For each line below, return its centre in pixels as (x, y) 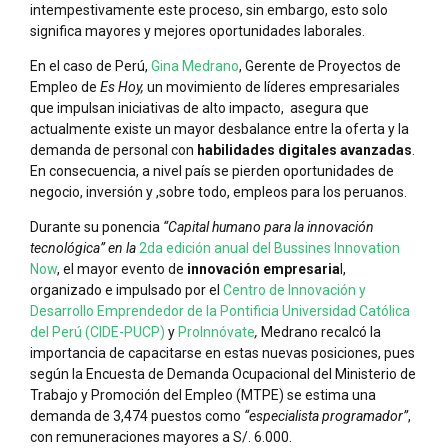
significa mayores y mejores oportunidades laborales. (197, 30)
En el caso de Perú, (90, 65)
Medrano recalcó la (321, 331)
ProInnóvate (216, 331)
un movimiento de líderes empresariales (273, 86)
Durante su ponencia (96, 226)
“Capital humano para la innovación (268, 226)
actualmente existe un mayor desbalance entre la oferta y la (219, 128)
